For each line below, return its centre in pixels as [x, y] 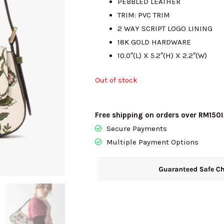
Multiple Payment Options [152, 142]
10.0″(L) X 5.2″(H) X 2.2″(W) [162, 55]
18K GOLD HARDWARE [154, 42]
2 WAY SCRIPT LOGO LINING [165, 28]
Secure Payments [136, 128]
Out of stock [116, 80]
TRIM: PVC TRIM [144, 15]
